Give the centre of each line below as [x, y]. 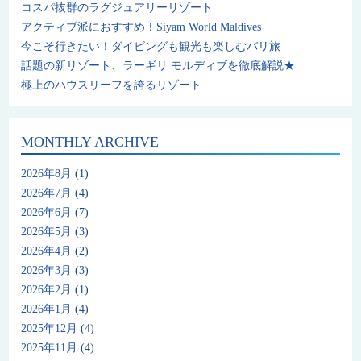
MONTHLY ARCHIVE [90, 142]
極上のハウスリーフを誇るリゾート [112, 85]
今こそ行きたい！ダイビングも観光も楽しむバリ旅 [151, 47]
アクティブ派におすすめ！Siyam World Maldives [141, 27]
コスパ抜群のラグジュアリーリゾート [117, 8]
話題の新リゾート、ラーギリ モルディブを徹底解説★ [158, 66]
